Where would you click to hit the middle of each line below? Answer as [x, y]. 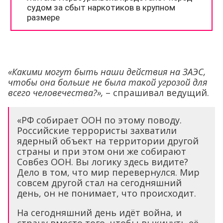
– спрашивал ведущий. [156, 92]
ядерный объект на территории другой [108, 141]
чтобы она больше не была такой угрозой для [108, 82]
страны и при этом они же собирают [102, 151]
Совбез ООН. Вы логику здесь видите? [103, 162]
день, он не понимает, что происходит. [107, 193]
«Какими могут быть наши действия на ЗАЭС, [107, 71]
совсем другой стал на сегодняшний [99, 182]
